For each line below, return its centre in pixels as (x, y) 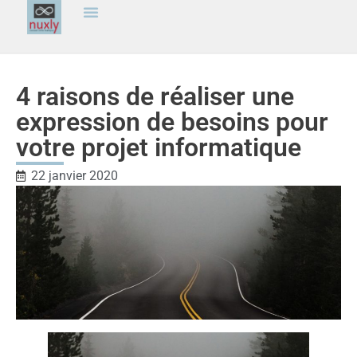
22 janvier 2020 (75, 176)
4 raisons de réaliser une (155, 96)
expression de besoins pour (172, 122)
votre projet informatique (159, 147)
